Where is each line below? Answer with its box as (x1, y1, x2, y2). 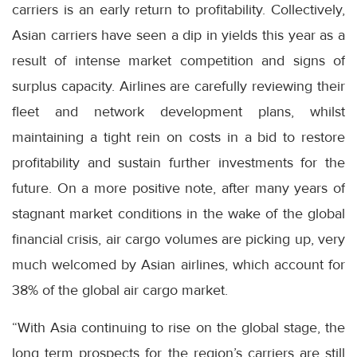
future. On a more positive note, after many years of (12, 179, 345, 197)
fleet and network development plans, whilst (12, 103, 345, 120)
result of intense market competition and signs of (12, 52, 345, 69)
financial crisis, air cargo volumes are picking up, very (12, 230, 345, 248)
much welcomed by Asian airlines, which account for (12, 256, 345, 273)
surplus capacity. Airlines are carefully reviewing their (12, 77, 345, 95)
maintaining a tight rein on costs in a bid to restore (12, 128, 345, 146)
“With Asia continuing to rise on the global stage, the (12, 319, 345, 336)
